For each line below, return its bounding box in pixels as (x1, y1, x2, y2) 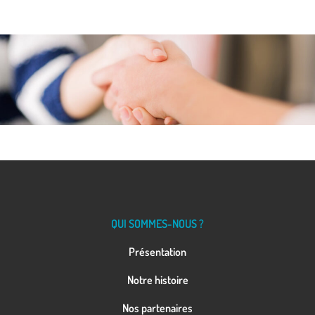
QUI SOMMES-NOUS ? (111, 216, 204, 231)
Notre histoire (127, 272, 188, 287)
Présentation (129, 244, 186, 259)
